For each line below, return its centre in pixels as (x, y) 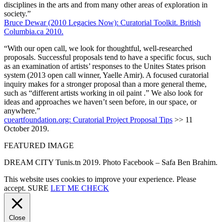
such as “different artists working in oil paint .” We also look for (103, 93)
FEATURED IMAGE (39, 145)
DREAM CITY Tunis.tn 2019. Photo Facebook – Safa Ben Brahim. (111, 162)
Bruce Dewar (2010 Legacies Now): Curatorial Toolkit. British (102, 22)
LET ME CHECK (80, 188)
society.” (17, 13)
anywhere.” (22, 111)
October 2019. (27, 128)
